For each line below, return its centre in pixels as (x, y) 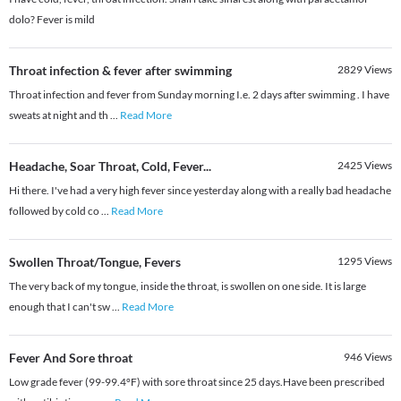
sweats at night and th (60, 115)
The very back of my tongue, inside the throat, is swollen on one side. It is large (188, 286)
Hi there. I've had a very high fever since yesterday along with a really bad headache (200, 191)
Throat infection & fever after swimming (120, 71)
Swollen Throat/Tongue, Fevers (95, 262)
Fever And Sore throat (71, 358)
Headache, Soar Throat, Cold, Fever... (110, 166)
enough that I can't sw (60, 307)
